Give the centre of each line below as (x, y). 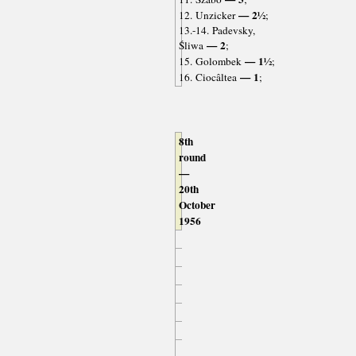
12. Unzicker (207, 15)
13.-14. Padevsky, (217, 31)
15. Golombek (210, 62)
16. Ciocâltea (207, 77)
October (197, 205)
